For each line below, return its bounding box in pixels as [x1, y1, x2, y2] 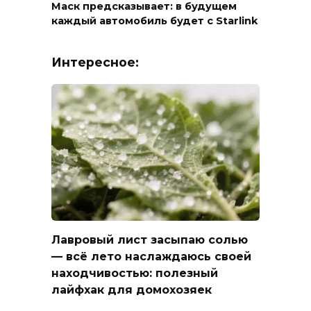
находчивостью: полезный [51, 267, 218, 280]
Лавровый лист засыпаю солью [51, 233, 248, 247]
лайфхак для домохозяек [51, 283, 212, 297]
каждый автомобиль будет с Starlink [51, 15, 258, 28]
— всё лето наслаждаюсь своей [51, 250, 251, 264]
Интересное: [51, 55, 139, 70]
